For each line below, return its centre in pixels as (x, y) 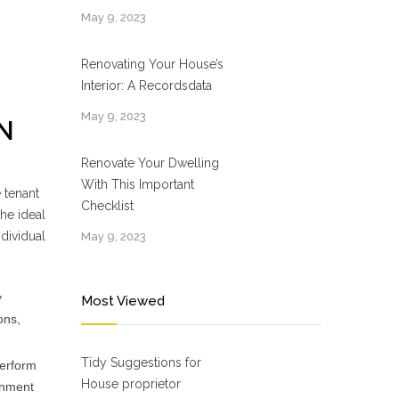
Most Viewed (123, 301)
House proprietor (131, 384)
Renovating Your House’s (152, 64)
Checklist (107, 206)
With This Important (138, 184)
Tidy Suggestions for (141, 362)
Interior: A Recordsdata (147, 85)
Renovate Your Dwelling (150, 163)
